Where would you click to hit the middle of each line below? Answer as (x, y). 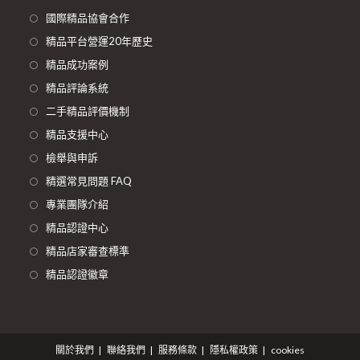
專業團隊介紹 (78, 204)
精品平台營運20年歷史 (100, 41)
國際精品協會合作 (88, 18)
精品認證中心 (78, 227)
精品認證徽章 (78, 274)
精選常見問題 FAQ (89, 181)
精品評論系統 (78, 88)
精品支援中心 (78, 134)
